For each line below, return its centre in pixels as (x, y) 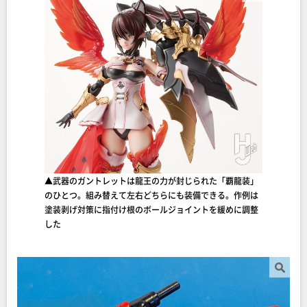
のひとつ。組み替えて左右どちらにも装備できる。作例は (151, 195)
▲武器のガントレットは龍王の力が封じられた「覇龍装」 (151, 181)
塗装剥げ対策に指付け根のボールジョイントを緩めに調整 (151, 209)
